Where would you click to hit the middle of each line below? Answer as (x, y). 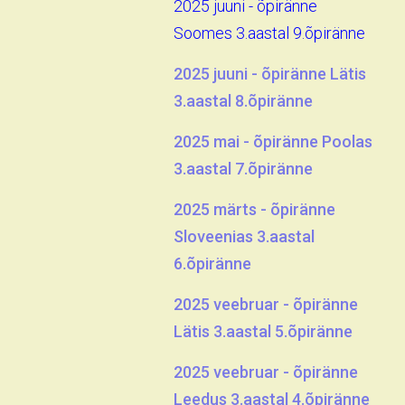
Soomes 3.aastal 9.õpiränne (269, 33)
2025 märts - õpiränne (254, 209)
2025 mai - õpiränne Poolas (273, 141)
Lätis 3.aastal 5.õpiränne (263, 331)
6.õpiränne (212, 264)
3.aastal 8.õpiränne (243, 101)
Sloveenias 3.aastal (244, 236)
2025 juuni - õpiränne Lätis (270, 74)
